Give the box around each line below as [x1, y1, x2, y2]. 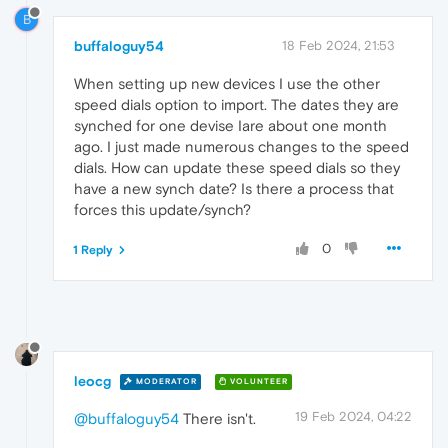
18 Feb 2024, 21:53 [282, 38, 395, 54]
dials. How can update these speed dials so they [74, 159, 400, 177]
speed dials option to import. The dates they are [74, 96, 399, 114]
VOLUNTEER [227, 377, 288, 387]
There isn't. [179, 409, 256, 427]
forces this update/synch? [74, 201, 251, 219]
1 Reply [73, 243, 113, 258]
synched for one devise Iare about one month [74, 117, 387, 135]
